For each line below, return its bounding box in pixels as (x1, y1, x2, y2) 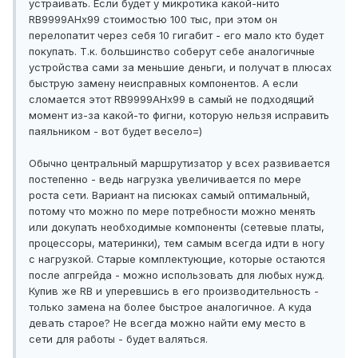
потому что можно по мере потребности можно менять (29, 205, 316, 218)
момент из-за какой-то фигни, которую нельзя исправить (29, 109, 329, 122)
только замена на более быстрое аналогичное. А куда (29, 300, 312, 314)
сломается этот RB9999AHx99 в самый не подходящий (29, 93, 314, 106)
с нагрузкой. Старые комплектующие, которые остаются (29, 253, 325, 266)
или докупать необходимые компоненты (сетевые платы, (29, 221, 324, 234)
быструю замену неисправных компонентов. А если (29, 77, 298, 90)
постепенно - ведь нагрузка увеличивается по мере (29, 173, 301, 186)
